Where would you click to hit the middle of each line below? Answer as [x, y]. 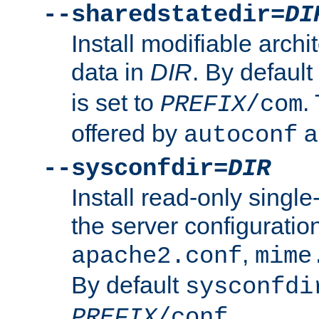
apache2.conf [157, 256]
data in [111, 72]
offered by [127, 133]
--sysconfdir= [135, 168]
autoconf [241, 135]
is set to [116, 102]
